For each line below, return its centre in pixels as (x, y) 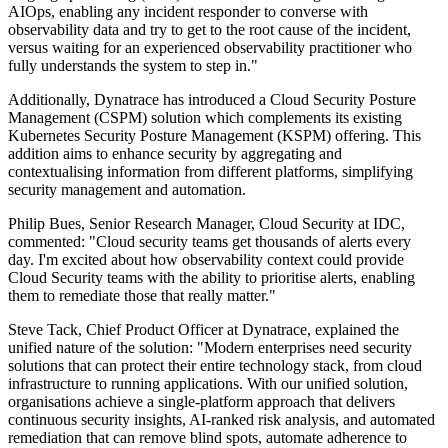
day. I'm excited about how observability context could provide (206, 260)
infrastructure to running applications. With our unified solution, (208, 384)
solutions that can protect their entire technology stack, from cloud (215, 366)
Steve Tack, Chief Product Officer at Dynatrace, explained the (203, 330)
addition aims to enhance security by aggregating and (175, 154)
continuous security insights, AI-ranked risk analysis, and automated (221, 420)
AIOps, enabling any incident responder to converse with (188, 12)
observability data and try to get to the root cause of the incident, (209, 30)
